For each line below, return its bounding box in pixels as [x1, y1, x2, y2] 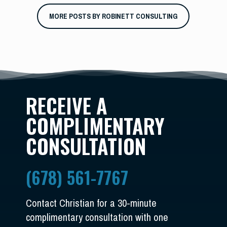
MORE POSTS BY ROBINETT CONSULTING [49, 11, 178, 21]
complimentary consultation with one [26, 210, 169, 224]
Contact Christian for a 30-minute [26, 196, 157, 210]
